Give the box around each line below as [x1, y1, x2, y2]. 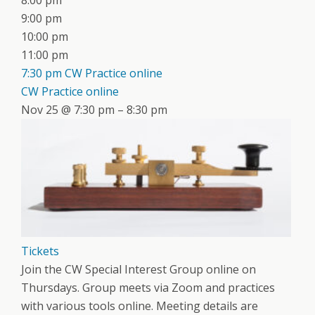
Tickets [21, 243, 59, 259]
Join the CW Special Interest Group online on [21, 261, 256, 277]
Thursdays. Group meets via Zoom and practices [21, 279, 275, 295]
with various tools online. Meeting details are [21, 297, 258, 314]
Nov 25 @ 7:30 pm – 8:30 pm [21, 102, 167, 117]
